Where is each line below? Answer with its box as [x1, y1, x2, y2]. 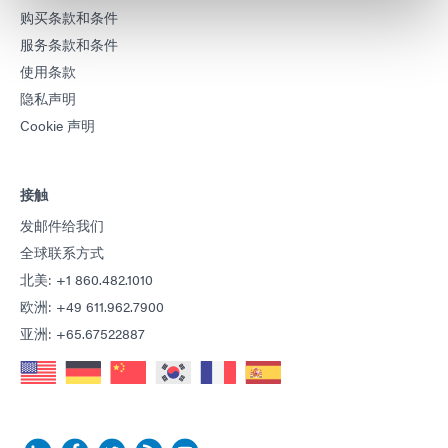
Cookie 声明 [20, 114, 95, 135]
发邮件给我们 [20, 214, 104, 235]
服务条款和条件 [20, 33, 118, 54]
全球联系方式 [20, 241, 104, 262]
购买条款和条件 [20, 6, 118, 27]
